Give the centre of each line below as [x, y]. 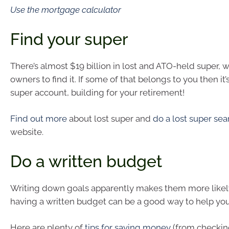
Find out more [39, 119]
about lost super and [110, 119]
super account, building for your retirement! [97, 92]
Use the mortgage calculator [66, 10]
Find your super [69, 39]
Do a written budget [86, 161]
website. [27, 132]
